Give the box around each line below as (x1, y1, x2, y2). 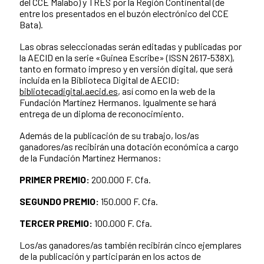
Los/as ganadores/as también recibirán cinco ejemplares (19, 239, 242, 250)
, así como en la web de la (118, 85, 215, 97)
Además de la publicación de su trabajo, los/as (19, 129, 199, 141)
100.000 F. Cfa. (93, 217, 152, 229)
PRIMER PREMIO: (19, 173, 90, 185)
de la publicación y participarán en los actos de (19, 250, 201, 262)
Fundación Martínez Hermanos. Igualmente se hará (19, 96, 216, 108)
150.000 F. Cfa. (101, 195, 158, 207)
